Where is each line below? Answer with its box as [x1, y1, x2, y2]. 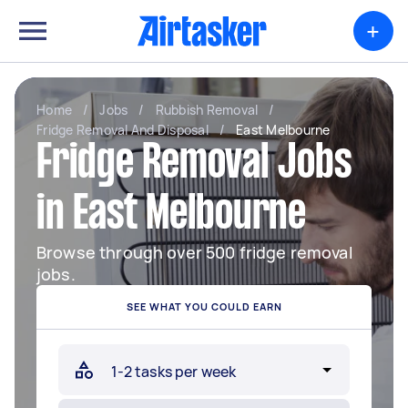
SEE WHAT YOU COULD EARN [126, 300, 282, 313]
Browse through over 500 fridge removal [36, 241, 352, 263]
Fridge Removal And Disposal [36, 121, 209, 138]
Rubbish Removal [155, 101, 259, 118]
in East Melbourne [36, 194, 306, 238]
